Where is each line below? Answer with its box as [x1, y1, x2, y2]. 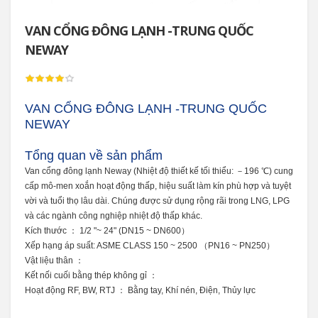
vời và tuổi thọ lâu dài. [25, 196, 111, 206]
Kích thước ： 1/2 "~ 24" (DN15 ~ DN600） [25, 226, 190, 236]
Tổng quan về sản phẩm [25, 148, 163, 163]
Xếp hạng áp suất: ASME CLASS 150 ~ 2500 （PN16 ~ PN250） [25, 241, 275, 251]
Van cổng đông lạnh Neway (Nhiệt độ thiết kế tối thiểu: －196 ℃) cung [25, 166, 293, 176]
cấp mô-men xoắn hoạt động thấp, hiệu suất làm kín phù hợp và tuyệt [25, 181, 291, 191]
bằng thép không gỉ [72, 270, 149, 280]
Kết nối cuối [25, 270, 72, 280]
